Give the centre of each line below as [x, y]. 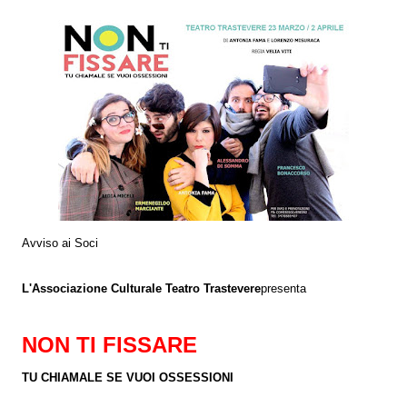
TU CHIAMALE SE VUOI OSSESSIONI [128, 377]
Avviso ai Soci [60, 243]
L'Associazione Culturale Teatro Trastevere [141, 288]
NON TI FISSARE [109, 344]
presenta [283, 288]
